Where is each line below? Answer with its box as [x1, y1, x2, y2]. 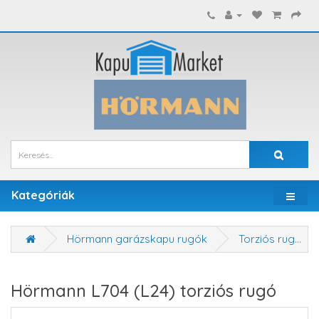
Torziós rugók [239, 232, 295, 246]
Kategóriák [11, 188, 75, 202]
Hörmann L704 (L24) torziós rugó [11, 280, 276, 301]
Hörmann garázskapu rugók [67, 232, 207, 246]
